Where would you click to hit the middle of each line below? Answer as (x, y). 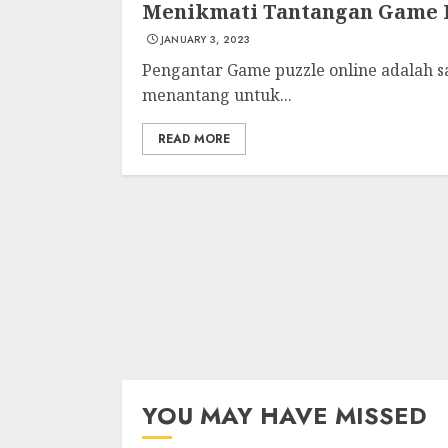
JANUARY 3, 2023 (205, 39)
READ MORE (194, 139)
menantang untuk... (217, 95)
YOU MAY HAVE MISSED (284, 415)
